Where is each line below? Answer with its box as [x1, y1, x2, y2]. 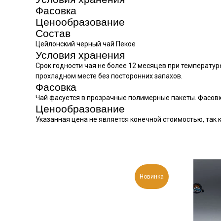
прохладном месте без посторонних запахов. [36, 72, 183, 80]
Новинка [140, 173, 164, 180]
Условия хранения [36, 49, 125, 61]
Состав [36, 28, 71, 39]
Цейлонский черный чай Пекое [36, 40, 136, 48]
